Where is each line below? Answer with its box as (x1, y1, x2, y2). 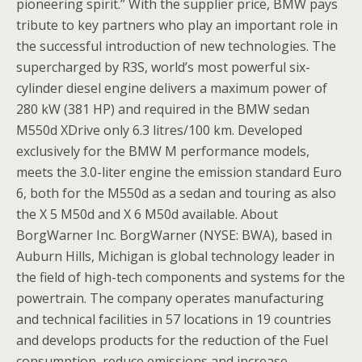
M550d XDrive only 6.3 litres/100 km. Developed (16, 121, 302, 139)
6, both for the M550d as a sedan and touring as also (16, 184, 336, 202)
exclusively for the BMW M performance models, (16, 142, 309, 160)
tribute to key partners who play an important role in (16, 16, 338, 34)
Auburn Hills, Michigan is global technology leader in (16, 247, 335, 265)
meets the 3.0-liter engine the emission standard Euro (16, 163, 342, 181)
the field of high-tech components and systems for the (16, 268, 345, 286)
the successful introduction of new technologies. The (16, 37, 336, 55)
